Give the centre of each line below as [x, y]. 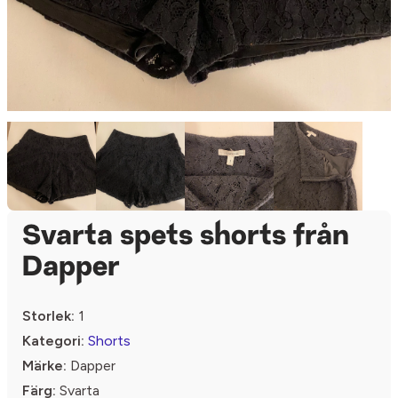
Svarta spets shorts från [186, 238]
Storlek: [48, 316]
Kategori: [53, 341]
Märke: [44, 366]
